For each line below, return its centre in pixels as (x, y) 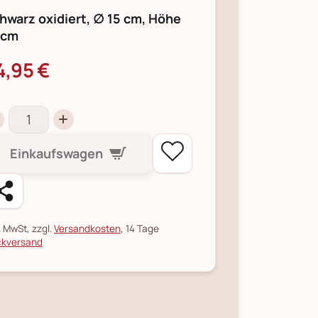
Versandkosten (87, 228)
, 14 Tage (140, 228)
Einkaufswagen (56, 153)
